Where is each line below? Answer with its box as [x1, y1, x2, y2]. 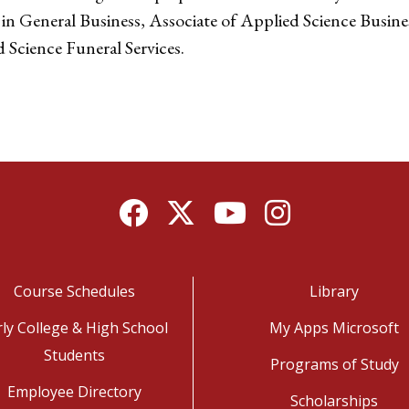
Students [43, 345, 105, 365]
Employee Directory [6, 382, 142, 402]
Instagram [264, 198, 335, 218]
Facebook [118, 198, 184, 218]
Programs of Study [269, 354, 399, 374]
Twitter [165, 198, 215, 218]
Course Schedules [13, 281, 135, 301]
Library [309, 281, 359, 301]
